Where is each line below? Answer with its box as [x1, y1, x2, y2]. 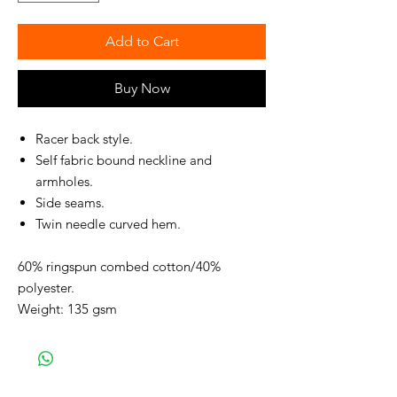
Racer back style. [35, 130, 133, 148]
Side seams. [35, 194, 105, 212]
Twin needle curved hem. [35, 215, 181, 233]
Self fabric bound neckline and [35, 152, 212, 169]
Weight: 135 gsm [18, 300, 117, 318]
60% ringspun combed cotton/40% [18, 258, 221, 276]
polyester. [18, 279, 74, 297]
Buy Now [113, 80, 170, 97]
